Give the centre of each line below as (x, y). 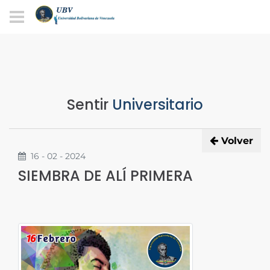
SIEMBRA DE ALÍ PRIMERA (105, 175)
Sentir (88, 105)
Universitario (156, 105)
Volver (237, 140)
